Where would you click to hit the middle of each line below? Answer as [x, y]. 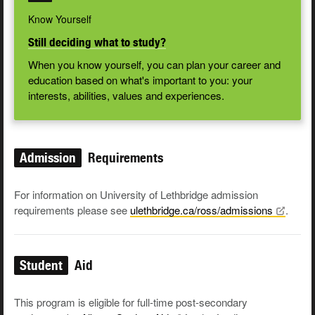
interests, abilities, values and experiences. [126, 96]
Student [41, 265]
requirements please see [72, 210]
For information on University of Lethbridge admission [136, 195]
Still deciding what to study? [97, 43]
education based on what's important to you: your [140, 80]
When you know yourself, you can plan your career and [154, 65]
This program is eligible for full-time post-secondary [131, 302]
